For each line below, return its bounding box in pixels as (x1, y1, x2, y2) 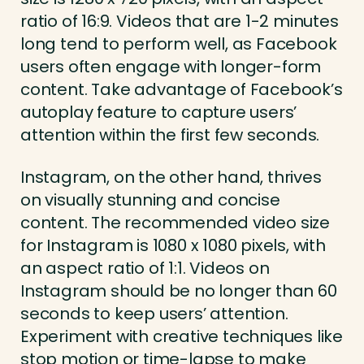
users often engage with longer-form (20, 55, 321, 79)
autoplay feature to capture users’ (20, 101, 297, 124)
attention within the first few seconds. (20, 123, 320, 147)
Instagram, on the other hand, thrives (20, 166, 322, 189)
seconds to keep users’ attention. (20, 302, 288, 326)
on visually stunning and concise (20, 188, 280, 212)
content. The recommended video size (20, 211, 330, 235)
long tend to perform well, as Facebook (20, 32, 337, 56)
